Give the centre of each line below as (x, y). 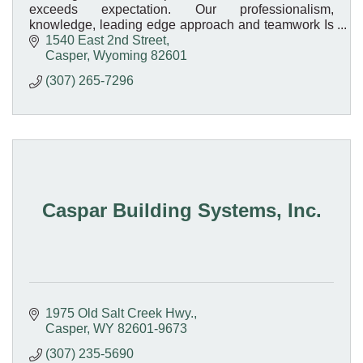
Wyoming (120, 56)
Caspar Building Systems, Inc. (181, 211)
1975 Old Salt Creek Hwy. (120, 314)
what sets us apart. (83, 40)
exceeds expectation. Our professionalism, (181, 9)
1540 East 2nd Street (106, 41)
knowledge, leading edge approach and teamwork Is (181, 24)
